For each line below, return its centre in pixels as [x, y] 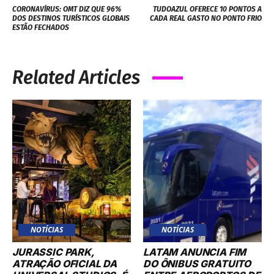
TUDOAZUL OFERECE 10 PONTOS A [207, 9]
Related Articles [76, 77]
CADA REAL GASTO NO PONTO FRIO [206, 18]
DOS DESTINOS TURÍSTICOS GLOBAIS [71, 18]
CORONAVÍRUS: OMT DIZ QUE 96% [67, 9]
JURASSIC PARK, [54, 252]
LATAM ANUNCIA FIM [195, 252]
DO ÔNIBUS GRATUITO [197, 263]
